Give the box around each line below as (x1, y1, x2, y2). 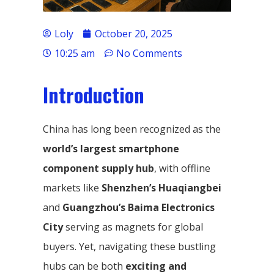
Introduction (43, 80, 144, 109)
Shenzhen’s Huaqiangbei (102, 180, 221, 194)
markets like (43, 180, 102, 194)
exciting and (125, 259, 187, 273)
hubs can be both (43, 259, 125, 273)
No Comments (116, 46, 182, 60)
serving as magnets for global (63, 220, 203, 234)
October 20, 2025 (95, 26, 172, 40)
